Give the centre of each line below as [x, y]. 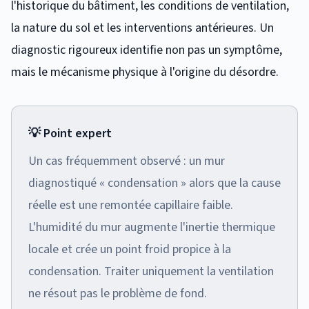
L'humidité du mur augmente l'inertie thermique [152, 227]
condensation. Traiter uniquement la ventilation [151, 271]
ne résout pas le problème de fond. [118, 293]
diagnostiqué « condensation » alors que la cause [154, 183]
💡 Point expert [70, 133]
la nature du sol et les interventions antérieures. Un [142, 28]
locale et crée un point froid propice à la [130, 249]
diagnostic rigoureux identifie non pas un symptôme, [147, 50]
